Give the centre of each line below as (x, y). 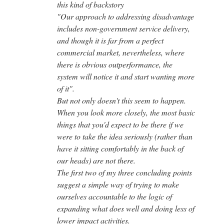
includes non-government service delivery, (123, 28)
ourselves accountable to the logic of (114, 196)
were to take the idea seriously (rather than (125, 136)
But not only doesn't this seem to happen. (121, 100)
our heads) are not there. (97, 160)
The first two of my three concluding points (124, 172)
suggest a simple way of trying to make (118, 184)
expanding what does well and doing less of (126, 208)
